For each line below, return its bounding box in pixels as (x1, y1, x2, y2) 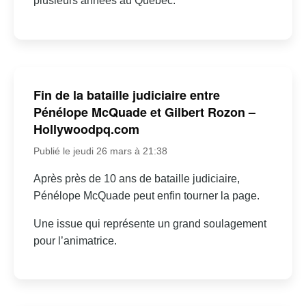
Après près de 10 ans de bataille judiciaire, (33, 172, 240, 184)
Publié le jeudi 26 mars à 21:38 (33, 145, 167, 156)
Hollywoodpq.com (33, 120, 139, 138)
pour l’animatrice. (33, 234, 117, 247)
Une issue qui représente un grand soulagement (33, 217, 266, 229)
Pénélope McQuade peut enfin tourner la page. (33, 189, 260, 201)
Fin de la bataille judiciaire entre (33, 85, 220, 104)
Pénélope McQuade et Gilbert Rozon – (33, 102, 255, 121)
